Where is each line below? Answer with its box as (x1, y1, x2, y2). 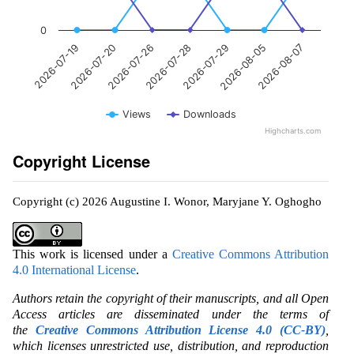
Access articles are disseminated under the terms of (13, 307, 329, 321)
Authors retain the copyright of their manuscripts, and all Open (13, 291, 329, 305)
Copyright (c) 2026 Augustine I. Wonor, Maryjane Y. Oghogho (13, 194, 322, 208)
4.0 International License (13, 262, 136, 277)
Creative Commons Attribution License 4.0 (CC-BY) (35, 322, 326, 337)
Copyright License (13, 149, 150, 172)
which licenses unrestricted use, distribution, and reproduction (13, 338, 329, 352)
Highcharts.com (265, 126, 321, 136)
